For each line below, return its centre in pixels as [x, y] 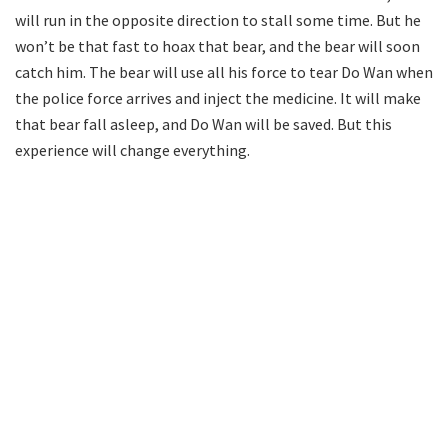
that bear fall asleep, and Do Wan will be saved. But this [203, 123]
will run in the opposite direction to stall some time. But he [218, 19]
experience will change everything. [132, 149]
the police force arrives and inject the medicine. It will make [218, 97]
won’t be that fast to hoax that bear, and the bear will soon [217, 45]
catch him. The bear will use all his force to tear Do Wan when [224, 71]
